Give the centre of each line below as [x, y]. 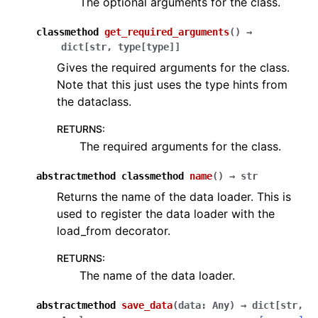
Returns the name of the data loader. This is [174, 197]
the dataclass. [94, 102]
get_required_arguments [167, 32]
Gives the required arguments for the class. [173, 67]
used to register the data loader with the [166, 214]
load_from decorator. [114, 231]
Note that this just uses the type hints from [172, 84]
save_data [147, 305]
